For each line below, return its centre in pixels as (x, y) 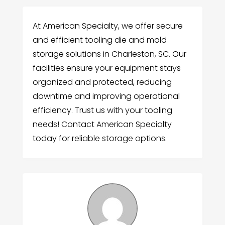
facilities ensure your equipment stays (106, 68)
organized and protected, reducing (102, 82)
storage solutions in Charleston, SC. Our (109, 54)
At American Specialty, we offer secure (107, 26)
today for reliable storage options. (99, 138)
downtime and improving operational (106, 96)
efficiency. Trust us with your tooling (102, 110)
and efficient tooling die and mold (99, 40)
